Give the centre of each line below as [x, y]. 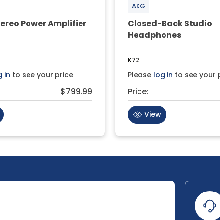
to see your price [42, 74]
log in [163, 74]
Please [140, 74]
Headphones [154, 35]
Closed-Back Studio [170, 23]
